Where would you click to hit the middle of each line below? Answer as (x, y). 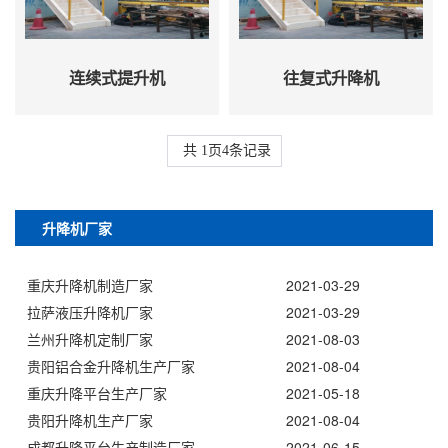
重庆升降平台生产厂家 (97, 393)
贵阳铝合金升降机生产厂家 (111, 366)
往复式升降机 (331, 77)
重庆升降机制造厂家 (90, 285)
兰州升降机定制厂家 (90, 339)
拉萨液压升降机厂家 (90, 312)
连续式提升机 (117, 77)
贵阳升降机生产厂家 (90, 420)
